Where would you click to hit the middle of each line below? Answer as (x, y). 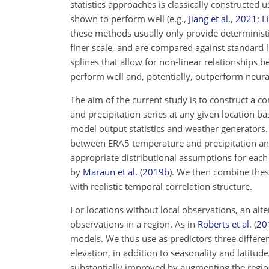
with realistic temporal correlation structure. (161, 186)
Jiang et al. (210, 19)
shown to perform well (119, 19)
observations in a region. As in (134, 224)
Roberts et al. (225, 224)
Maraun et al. (110, 172)
